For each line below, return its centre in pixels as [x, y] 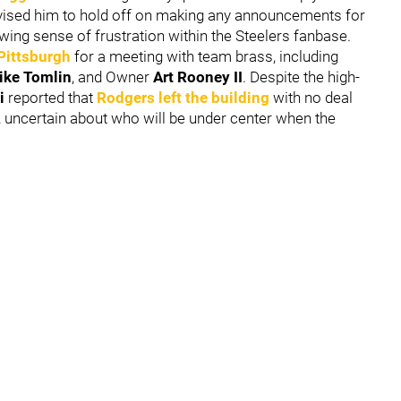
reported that [51, 97]
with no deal [313, 97]
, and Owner [112, 77]
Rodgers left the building [185, 97]
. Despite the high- [301, 77]
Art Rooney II [198, 77]
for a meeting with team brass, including [206, 56]
